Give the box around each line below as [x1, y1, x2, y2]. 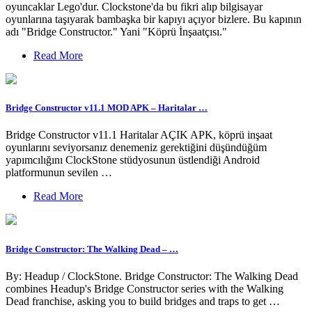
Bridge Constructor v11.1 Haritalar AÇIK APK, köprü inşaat [6, 129, 272, 141]
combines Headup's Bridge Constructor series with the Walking [6, 282, 283, 295]
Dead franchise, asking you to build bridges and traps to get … [6, 295, 280, 307]
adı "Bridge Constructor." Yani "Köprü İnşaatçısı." [6, 26, 227, 38]
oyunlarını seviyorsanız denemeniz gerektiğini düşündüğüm [6, 141, 267, 154]
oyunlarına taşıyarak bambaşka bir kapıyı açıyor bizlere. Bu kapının [6, 13, 302, 26]
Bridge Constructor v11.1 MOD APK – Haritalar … [6, 102, 208, 114]
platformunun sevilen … [6, 166, 112, 179]
